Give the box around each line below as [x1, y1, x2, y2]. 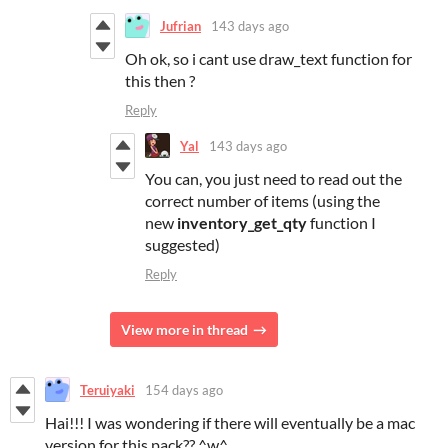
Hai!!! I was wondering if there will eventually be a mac [45, 413, 415, 433]
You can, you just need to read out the [145, 169, 402, 189]
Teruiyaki [80, 381, 135, 398]
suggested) [145, 235, 220, 255]
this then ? [125, 71, 198, 91]
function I [307, 213, 376, 233]
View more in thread [121, 321, 248, 339]
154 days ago [145, 381, 223, 398]
